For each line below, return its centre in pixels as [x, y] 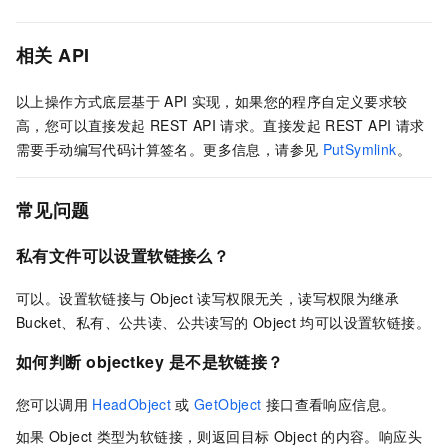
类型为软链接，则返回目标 [183, 435]
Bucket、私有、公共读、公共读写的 [132, 322]
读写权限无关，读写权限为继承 [298, 298]
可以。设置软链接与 [81, 298]
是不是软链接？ [226, 362]
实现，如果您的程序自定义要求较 [299, 101]
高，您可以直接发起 [81, 125]
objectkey [125, 362]
